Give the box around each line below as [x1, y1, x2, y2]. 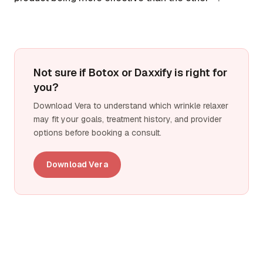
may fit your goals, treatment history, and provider [33, 114, 222, 125]
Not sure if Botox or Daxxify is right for [33, 66, 227, 80]
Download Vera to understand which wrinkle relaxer [33, 100, 228, 112]
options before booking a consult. [33, 127, 161, 139]
